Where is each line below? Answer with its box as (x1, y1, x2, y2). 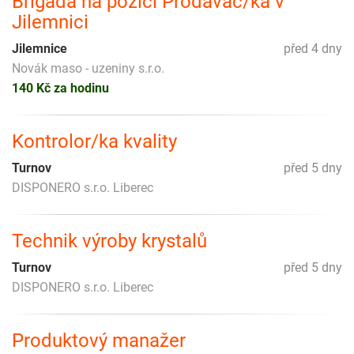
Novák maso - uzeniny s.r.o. (12, 60, 164, 76)
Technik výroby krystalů (12, 229, 207, 252)
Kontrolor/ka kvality (12, 130, 177, 153)
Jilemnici (12, 10, 88, 33)
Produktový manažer (12, 329, 186, 352)
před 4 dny (284, 40, 342, 56)
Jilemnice (12, 40, 67, 56)
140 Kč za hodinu (12, 80, 109, 96)
